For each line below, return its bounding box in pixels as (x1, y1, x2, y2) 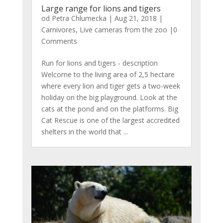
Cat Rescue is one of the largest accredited (41, 115, 180, 125)
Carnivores (41, 24, 76, 34)
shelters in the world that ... (41, 126, 128, 136)
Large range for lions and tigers (41, 2, 161, 14)
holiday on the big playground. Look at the (41, 92, 177, 102)
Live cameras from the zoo (79, 24, 167, 34)
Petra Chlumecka (51, 13, 107, 23)
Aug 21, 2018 (114, 13, 157, 23)
